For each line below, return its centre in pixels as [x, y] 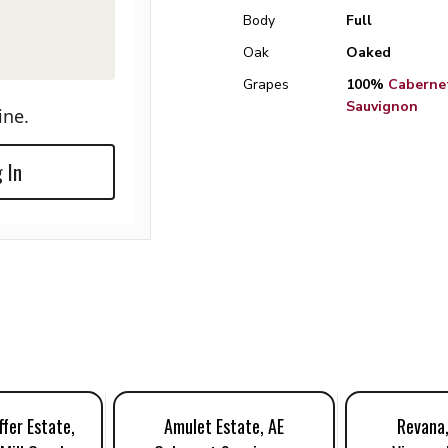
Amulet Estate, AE [223, 426]
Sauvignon [381, 106]
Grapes [266, 84]
